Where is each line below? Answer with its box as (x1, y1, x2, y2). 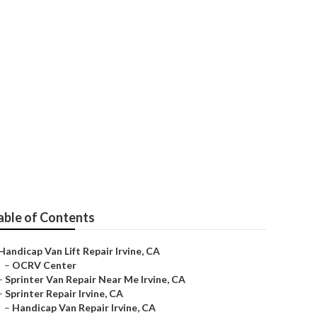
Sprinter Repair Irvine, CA (5, 287, 123, 299)
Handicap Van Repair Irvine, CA (12, 301, 156, 313)
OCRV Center (12, 259, 76, 271)
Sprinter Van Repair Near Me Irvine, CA (5, 273, 185, 285)
